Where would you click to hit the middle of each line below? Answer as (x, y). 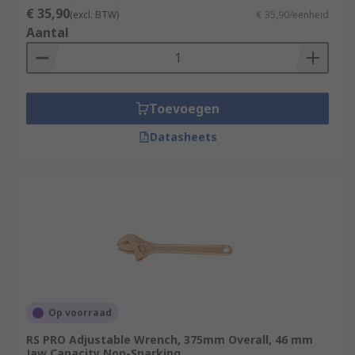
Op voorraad (80, 313)
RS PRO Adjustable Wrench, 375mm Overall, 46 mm (170, 340)
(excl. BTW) (94, 15)
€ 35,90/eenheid (293, 15)
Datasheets (183, 137)
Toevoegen (184, 109)
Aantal (48, 32)
